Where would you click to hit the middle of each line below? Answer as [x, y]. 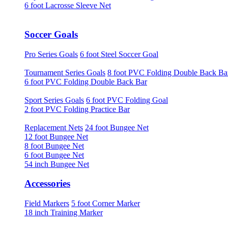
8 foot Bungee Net [54, 146]
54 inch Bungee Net [57, 164]
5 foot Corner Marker [106, 204]
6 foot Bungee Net [54, 155]
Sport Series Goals [54, 100]
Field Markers [47, 204]
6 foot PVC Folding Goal [127, 100]
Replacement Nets [54, 127]
